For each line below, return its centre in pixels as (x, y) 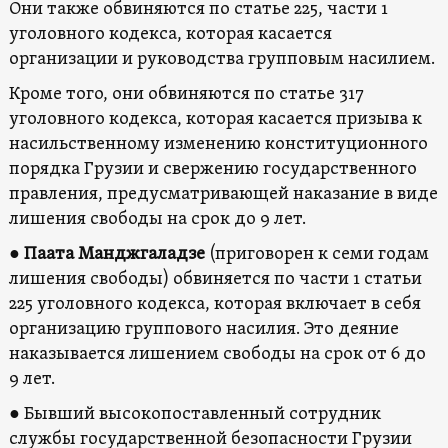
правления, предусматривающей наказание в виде (223, 194)
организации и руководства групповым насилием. (221, 59)
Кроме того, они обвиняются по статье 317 (186, 94)
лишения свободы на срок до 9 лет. (157, 219)
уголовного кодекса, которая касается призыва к (215, 119)
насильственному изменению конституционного (218, 144)
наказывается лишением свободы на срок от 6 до (217, 354)
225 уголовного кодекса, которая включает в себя (214, 304)
